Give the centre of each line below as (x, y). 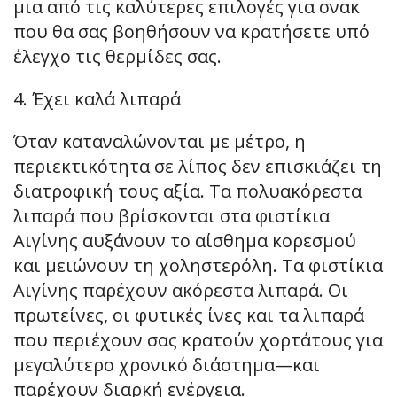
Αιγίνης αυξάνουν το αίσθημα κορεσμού (185, 241)
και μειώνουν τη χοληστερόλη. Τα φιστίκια (198, 266)
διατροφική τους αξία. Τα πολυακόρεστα (187, 191)
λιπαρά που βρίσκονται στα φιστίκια (171, 216)
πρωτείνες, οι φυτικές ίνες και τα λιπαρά (189, 315)
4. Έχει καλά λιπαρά (97, 99)
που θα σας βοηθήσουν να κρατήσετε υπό (191, 32)
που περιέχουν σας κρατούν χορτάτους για (198, 340)
